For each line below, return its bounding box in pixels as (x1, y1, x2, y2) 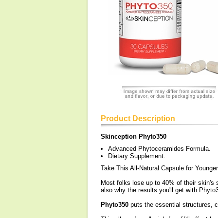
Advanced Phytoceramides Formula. (108, 145, 211, 152)
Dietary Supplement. (108, 152, 165, 160)
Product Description (101, 114, 175, 123)
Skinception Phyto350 (101, 133, 166, 140)
